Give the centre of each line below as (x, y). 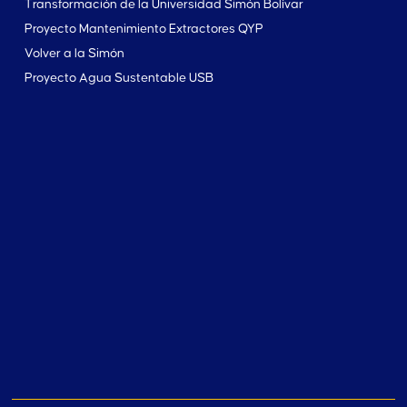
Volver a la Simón (74, 53)
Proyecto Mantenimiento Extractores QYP (144, 29)
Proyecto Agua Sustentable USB (119, 78)
